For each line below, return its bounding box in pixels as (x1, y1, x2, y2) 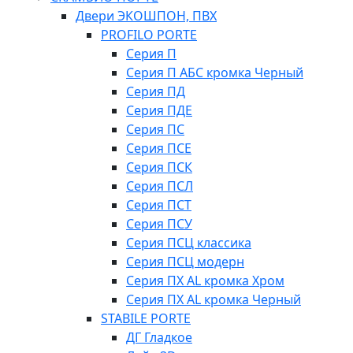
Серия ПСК (126, 158, 192, 176)
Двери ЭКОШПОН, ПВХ (76, 7, 217, 24)
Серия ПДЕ (126, 102, 192, 119)
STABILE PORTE (101, 310, 191, 327)
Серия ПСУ (126, 215, 192, 232)
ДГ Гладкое (126, 329, 192, 346)
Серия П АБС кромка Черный (126, 64, 303, 81)
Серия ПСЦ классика (126, 234, 251, 251)
